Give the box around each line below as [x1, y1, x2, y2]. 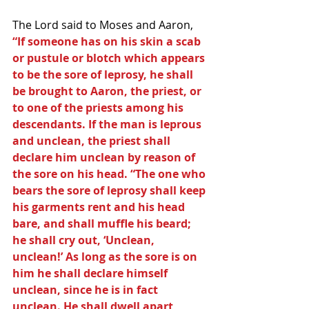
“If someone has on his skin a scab [12, 34, 203, 49]
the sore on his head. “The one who [12, 166, 208, 181]
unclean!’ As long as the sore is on [12, 249, 200, 264]
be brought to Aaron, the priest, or [12, 83, 204, 99]
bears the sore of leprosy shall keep [12, 183, 208, 198]
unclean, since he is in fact [12, 282, 161, 297]
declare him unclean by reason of [12, 150, 198, 165]
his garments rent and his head [12, 199, 188, 215]
